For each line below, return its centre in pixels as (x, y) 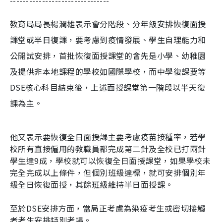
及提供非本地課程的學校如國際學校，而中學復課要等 (108, 71)
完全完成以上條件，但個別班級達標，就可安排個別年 (108, 172)
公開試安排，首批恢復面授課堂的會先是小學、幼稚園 (108, 55)
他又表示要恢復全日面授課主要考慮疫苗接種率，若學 (108, 137)
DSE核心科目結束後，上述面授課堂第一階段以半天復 (108, 87)
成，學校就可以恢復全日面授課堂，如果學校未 (125, 161)
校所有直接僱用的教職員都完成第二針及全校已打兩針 (108, 149)
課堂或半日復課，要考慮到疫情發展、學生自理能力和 (108, 40)
